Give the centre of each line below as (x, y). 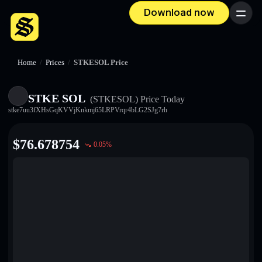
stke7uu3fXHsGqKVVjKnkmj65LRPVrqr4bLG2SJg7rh (88, 110)
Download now (179, 13)
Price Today (161, 99)
